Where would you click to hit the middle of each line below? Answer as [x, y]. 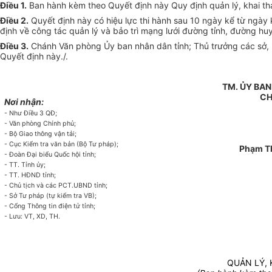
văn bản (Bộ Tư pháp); [84, 144]
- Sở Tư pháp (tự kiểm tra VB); [51, 196]
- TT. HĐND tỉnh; [30, 175]
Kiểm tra [36, 144]
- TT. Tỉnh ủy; [25, 165]
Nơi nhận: [24, 102]
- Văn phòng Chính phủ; [40, 124]
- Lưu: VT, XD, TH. [32, 217]
